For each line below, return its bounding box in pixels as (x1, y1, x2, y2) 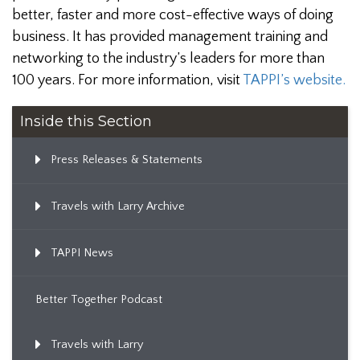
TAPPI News (50, 246, 113, 260)
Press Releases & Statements (50, 153, 202, 167)
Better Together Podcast (35, 292, 162, 306)
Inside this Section (20, 112, 152, 130)
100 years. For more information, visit (12, 72, 243, 88)
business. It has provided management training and (12, 28, 328, 45)
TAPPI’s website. (243, 72, 346, 88)
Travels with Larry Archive (50, 200, 185, 213)
